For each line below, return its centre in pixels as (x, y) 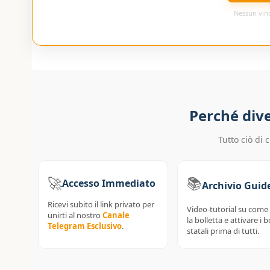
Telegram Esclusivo (84, 226)
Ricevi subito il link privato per (101, 205)
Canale (116, 215)
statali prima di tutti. (223, 231)
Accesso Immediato (108, 183)
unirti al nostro (75, 215)
